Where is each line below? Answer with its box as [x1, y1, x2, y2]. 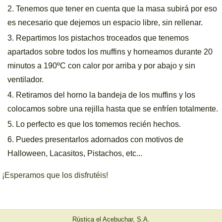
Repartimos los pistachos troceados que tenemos [16, 34, 189, 42]
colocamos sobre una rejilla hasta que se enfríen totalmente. [7, 105, 219, 113]
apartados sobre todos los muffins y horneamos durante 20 [7, 48, 213, 56]
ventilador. [7, 75, 44, 84]
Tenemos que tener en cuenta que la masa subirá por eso [16, 4, 218, 13]
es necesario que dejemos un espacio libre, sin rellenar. [7, 18, 203, 27]
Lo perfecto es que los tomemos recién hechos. [16, 120, 181, 128]
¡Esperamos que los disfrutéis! [2, 171, 109, 179]
